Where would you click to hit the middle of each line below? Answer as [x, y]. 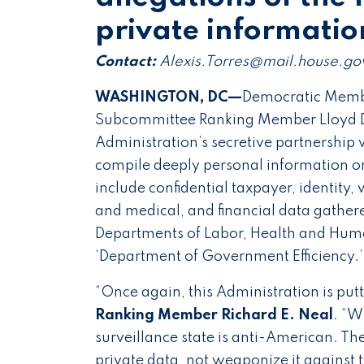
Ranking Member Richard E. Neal [214, 316]
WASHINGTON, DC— [169, 98]
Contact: [126, 62]
